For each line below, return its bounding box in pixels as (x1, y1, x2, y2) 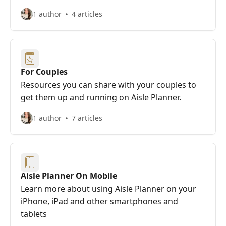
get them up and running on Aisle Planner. (21, 92, 181, 103)
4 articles (72, 9, 102, 19)
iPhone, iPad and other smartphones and (21, 196, 178, 207)
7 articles (72, 113, 102, 123)
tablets (21, 208, 47, 219)
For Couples (21, 66, 68, 77)
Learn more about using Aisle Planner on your (21, 183, 196, 194)
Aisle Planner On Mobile (21, 170, 117, 181)
